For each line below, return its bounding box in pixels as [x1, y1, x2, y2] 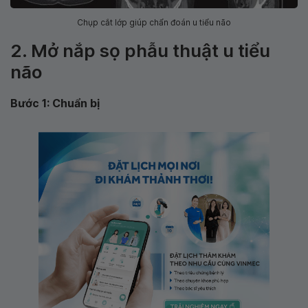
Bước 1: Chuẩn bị [10, 96, 100, 110]
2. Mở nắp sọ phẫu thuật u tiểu [10, 39, 270, 61]
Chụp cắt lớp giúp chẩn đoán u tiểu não [77, 16, 231, 27]
